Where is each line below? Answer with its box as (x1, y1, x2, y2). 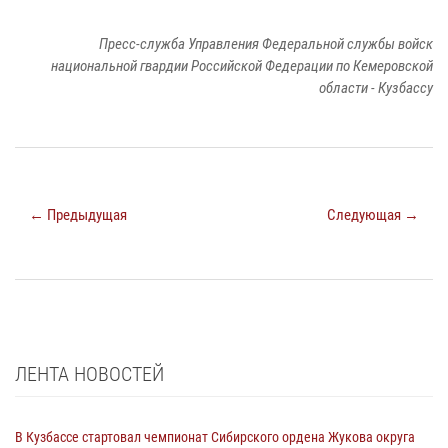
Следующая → (327, 205, 419, 224)
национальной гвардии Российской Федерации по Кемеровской (51, 56, 433, 75)
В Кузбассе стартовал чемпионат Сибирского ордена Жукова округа (15, 428, 415, 445)
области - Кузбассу (319, 78, 433, 97)
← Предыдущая (29, 205, 127, 224)
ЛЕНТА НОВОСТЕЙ (15, 361, 164, 386)
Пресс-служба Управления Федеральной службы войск (99, 34, 433, 53)
